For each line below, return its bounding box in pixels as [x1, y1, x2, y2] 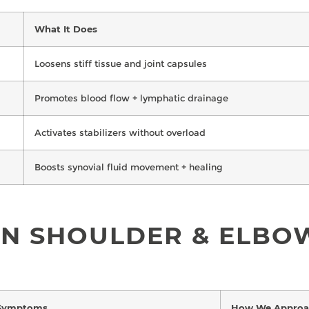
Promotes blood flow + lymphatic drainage [34, 92, 228, 103]
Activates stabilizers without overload [34, 126, 206, 138]
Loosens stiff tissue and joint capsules [34, 57, 207, 69]
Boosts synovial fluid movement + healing [34, 161, 223, 172]
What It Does [34, 23, 97, 34]
